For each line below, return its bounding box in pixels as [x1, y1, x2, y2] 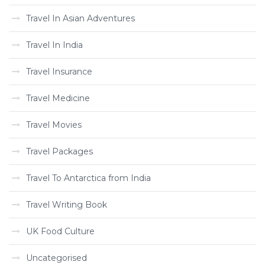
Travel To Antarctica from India [26, 173, 151, 183]
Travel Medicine [26, 93, 90, 104]
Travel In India [26, 40, 83, 50]
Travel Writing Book [26, 199, 107, 210]
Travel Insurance [26, 66, 92, 77]
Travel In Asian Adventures [26, 13, 135, 24]
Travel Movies [26, 119, 82, 130]
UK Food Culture [26, 226, 95, 237]
